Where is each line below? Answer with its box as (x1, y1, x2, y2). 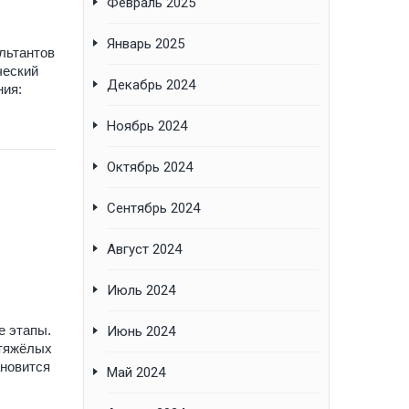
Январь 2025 (107, 36, 184, 53)
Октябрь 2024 (107, 159, 193, 176)
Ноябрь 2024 (107, 118, 187, 135)
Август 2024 (107, 241, 182, 258)
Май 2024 (107, 364, 165, 382)
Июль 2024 (107, 282, 175, 299)
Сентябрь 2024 (107, 200, 200, 217)
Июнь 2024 (107, 323, 175, 341)
